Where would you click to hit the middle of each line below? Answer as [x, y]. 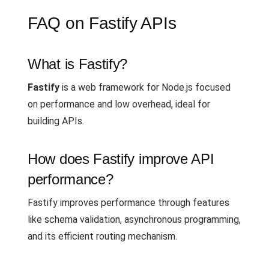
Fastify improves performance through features [128, 203]
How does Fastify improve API [121, 159]
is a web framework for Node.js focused [145, 87]
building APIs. [56, 121]
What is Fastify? [78, 64]
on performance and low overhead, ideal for [119, 104]
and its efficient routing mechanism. [102, 236]
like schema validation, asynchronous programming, [134, 219]
